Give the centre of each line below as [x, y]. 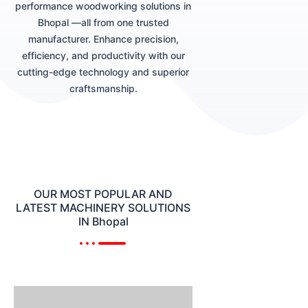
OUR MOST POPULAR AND [103, 194]
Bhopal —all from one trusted [103, 22]
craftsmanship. [103, 88]
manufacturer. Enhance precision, [103, 38]
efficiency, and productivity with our [103, 55]
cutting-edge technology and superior [103, 71]
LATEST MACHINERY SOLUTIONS [103, 207]
